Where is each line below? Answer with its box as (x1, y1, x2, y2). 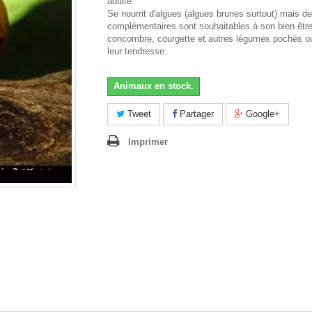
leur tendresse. (107, 46, 167, 57)
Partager (177, 109, 214, 120)
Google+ (243, 109, 280, 120)
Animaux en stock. (114, 81, 194, 92)
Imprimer (128, 136, 168, 148)
